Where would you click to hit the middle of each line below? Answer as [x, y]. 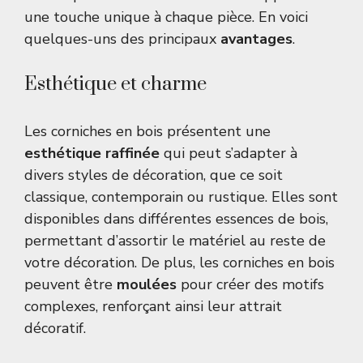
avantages [256, 39]
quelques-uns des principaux [122, 39]
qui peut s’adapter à [228, 154]
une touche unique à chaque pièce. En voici [166, 17]
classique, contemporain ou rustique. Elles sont [181, 197]
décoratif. [55, 329]
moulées [147, 285]
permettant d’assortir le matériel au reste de [175, 241]
